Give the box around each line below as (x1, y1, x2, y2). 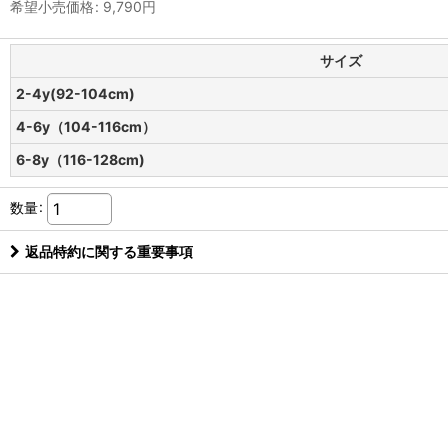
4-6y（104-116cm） (16, 117, 156, 135)
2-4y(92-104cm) (16, 84, 135, 102)
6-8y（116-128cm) (16, 150, 145, 168)
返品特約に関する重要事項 (25, 242, 193, 260)
